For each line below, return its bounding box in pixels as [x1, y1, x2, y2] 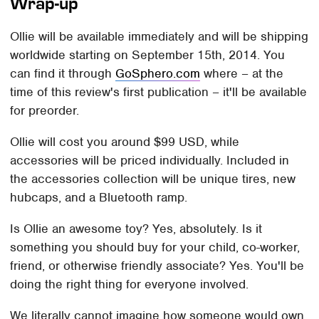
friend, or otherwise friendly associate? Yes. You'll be [10, 257, 305, 273]
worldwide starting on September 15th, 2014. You [10, 46, 286, 63]
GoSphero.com [115, 65, 201, 81]
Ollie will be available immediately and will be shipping [10, 28, 309, 44]
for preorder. [10, 102, 80, 118]
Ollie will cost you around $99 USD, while [10, 133, 240, 150]
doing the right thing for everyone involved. [10, 276, 249, 292]
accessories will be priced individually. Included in [10, 152, 290, 168]
